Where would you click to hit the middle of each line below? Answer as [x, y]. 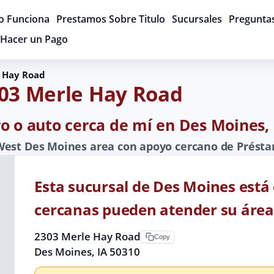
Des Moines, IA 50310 [87, 251]
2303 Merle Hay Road [88, 236]
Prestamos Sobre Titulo [110, 19]
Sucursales [197, 19]
